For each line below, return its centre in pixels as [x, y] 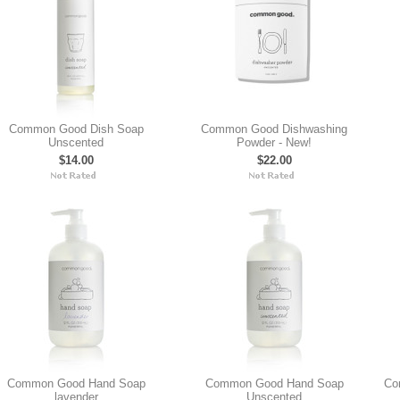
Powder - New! [274, 142]
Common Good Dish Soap [76, 129]
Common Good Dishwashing [274, 129]
